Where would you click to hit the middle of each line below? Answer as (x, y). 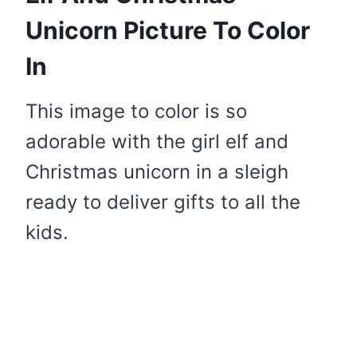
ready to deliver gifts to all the (163, 202)
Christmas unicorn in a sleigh (157, 172)
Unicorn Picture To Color (168, 31)
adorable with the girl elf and (157, 142)
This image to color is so (136, 112)
